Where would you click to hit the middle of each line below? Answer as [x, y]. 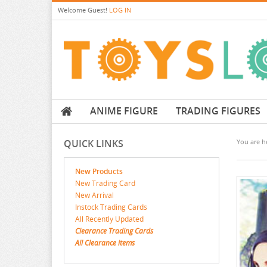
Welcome [73, 10]
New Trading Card [105, 184]
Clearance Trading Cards [114, 231]
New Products [99, 172]
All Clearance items [105, 243]
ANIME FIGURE [124, 111]
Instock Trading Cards [111, 207]
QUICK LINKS [94, 144]
